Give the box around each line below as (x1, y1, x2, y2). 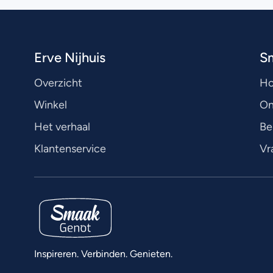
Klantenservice (34, 143, 106, 155)
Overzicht (34, 77, 82, 89)
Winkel (34, 99, 67, 111)
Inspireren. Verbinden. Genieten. (34, 249, 172, 259)
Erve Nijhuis (34, 49, 105, 66)
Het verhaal (34, 121, 90, 133)
